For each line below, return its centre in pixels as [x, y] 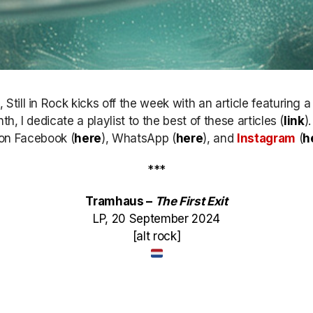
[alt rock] [156, 236]
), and [220, 138]
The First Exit [190, 201]
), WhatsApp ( [139, 138]
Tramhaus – [119, 201]
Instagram [266, 138]
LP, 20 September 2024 [156, 219]
